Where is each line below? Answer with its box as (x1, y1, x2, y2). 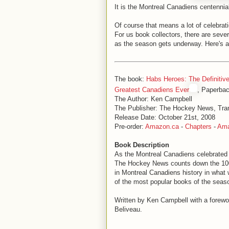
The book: (114, 75, 146, 83)
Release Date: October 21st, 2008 (114, 113, 215, 121)
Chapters (185, 123, 212, 130)
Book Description (114, 141, 169, 149)
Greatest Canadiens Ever (114, 86, 189, 94)
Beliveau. (114, 205, 142, 213)
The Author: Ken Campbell (114, 95, 192, 103)
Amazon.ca (145, 123, 179, 130)
